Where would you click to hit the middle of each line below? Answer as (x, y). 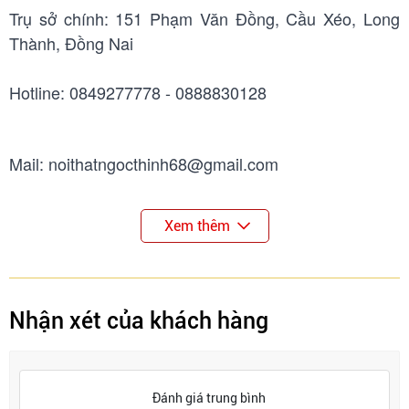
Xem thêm (197, 226)
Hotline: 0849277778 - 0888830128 (138, 93)
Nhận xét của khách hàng (139, 321)
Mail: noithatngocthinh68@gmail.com (144, 164)
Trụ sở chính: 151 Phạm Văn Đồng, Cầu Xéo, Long (204, 19)
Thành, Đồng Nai (71, 43)
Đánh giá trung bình (209, 399)
